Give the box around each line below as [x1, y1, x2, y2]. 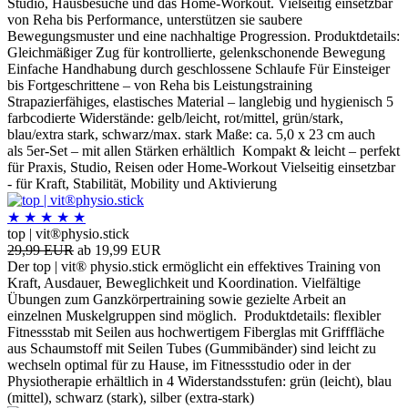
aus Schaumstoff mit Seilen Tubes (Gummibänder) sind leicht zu [7, 341, 376, 357]
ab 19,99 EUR [77, 242, 161, 259]
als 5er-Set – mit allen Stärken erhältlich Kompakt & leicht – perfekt [7, 143, 400, 159]
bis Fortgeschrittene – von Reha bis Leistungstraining [7, 77, 312, 94]
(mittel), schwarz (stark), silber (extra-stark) [7, 390, 254, 406]
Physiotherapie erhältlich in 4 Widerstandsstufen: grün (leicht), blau [7, 373, 392, 390]
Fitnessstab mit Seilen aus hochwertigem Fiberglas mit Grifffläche [7, 324, 384, 341]
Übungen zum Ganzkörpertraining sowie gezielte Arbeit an [7, 291, 346, 308]
